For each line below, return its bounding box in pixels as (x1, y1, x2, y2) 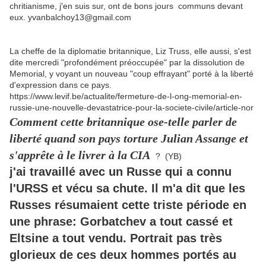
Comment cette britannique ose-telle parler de (9, 115, 237, 129)
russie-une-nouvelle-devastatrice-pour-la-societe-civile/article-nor (9, 103, 254, 113)
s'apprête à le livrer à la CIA (9, 148, 153, 162)
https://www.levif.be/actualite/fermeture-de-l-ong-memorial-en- (9, 91, 242, 102)
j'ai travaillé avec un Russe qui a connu (9, 165, 232, 179)
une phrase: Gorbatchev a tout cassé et (9, 215, 233, 229)
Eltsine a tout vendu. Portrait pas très (9, 232, 222, 245)
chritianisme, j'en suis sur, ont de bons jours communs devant (9, 1, 243, 11)
